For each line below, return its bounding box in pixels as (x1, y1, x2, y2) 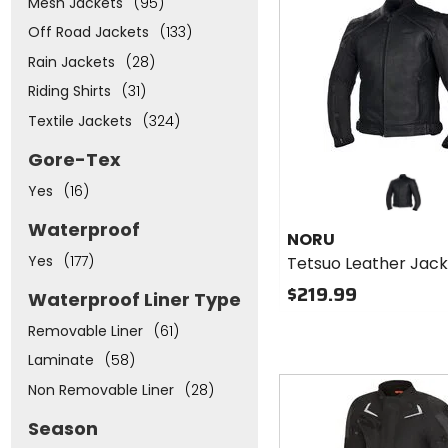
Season (27, 416, 98, 442)
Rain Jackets (27, 51, 115, 72)
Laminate (27, 350, 94, 371)
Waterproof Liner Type (27, 287, 241, 313)
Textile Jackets (27, 110, 132, 131)
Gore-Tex (27, 147, 121, 173)
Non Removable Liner (27, 379, 174, 400)
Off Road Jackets (27, 22, 149, 43)
